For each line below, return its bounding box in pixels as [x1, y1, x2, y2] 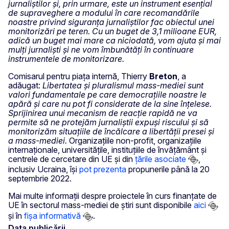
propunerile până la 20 [126, 164, 210, 175]
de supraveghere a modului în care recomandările [8, 7, 199, 18]
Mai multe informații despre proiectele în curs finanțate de [8, 191, 217, 201]
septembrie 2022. [8, 173, 72, 184]
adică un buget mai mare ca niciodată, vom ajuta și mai [8, 35, 221, 45]
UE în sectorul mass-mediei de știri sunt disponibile [8, 200, 194, 211]
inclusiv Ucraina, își [8, 164, 79, 175]
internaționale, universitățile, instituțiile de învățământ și [8, 144, 207, 155]
